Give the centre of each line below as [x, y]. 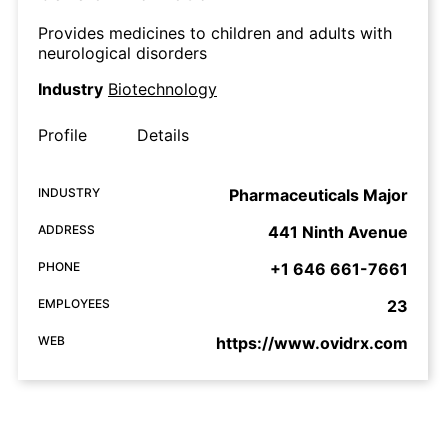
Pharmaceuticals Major [318, 195]
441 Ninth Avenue [338, 232]
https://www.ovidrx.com [312, 343]
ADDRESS [66, 230]
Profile [62, 135]
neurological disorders [122, 53]
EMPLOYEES [74, 304]
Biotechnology [162, 89]
